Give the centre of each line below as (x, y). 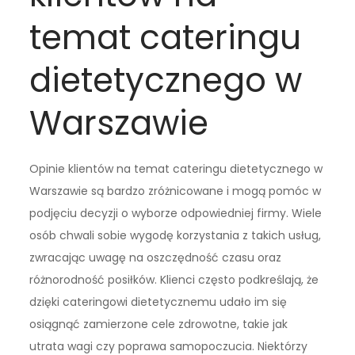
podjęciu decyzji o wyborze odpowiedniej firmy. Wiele (176, 214)
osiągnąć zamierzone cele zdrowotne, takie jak (159, 324)
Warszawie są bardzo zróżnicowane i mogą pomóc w (176, 191)
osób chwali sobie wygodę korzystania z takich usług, (176, 236)
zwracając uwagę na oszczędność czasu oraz (156, 258)
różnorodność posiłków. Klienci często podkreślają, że (174, 280)
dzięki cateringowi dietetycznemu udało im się (158, 302)
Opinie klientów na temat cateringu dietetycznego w (176, 169)
